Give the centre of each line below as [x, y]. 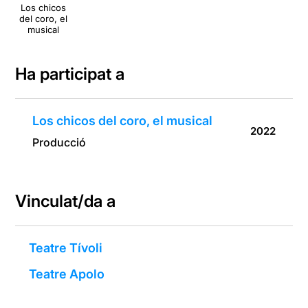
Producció [59, 143]
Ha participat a [70, 74]
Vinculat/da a [66, 201]
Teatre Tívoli [66, 248]
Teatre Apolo [67, 274]
